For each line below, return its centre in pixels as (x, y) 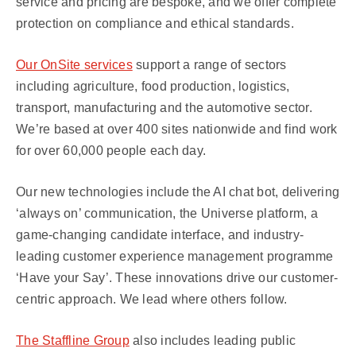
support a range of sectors (209, 65)
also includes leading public (212, 341)
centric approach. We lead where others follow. (152, 299)
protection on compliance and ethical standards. (155, 23)
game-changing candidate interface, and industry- (160, 235)
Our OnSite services (74, 65)
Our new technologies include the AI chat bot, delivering (178, 192)
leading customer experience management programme (174, 256)
